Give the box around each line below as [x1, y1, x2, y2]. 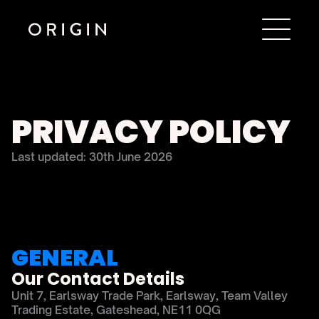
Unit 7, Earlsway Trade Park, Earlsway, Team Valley [11, 288, 288, 303]
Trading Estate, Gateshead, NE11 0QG [11, 303, 221, 317]
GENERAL [11, 241, 118, 273]
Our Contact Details [11, 267, 184, 291]
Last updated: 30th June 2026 [11, 150, 172, 164]
